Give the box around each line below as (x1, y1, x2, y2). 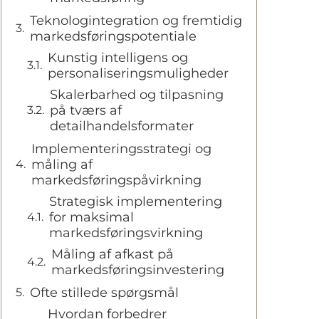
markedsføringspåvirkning (31, 172, 202, 188)
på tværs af (50, 102, 122, 118)
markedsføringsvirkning (49, 224, 203, 241)
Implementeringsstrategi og (31, 140, 211, 157)
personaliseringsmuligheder (48, 65, 229, 81)
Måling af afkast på (51, 246, 174, 262)
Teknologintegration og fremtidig (30, 12, 242, 28)
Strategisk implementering (49, 193, 222, 209)
